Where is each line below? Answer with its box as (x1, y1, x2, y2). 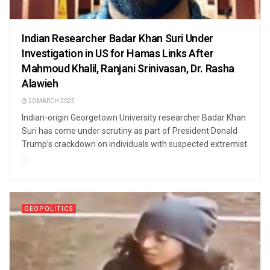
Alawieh (22, 76, 58, 93)
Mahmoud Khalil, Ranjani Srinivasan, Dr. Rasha (22, 61, 234, 78)
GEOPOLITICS (24, 204, 74, 215)
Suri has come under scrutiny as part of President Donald (22, 126, 237, 136)
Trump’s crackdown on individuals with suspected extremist (22, 139, 247, 149)
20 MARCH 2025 (27, 97, 75, 106)
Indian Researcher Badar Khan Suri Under (22, 31, 213, 48)
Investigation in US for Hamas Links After (22, 46, 214, 63)
